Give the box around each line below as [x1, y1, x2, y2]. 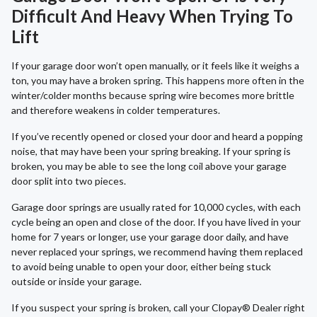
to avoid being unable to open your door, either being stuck [11, 260, 271, 273]
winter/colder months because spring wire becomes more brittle [11, 89, 294, 102]
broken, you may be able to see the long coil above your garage [11, 160, 287, 173]
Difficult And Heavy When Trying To [11, 6, 293, 27]
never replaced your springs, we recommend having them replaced [11, 246, 303, 258]
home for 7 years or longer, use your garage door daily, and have [11, 231, 289, 243]
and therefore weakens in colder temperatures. [11, 104, 220, 117]
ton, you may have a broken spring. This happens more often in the [11, 74, 304, 87]
